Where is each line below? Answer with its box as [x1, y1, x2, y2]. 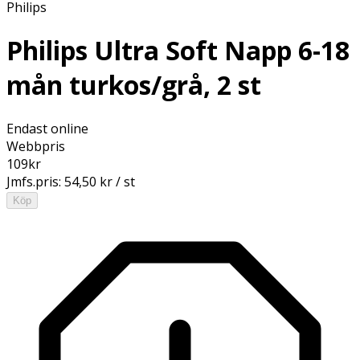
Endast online [6, 119, 88, 137]
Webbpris [6, 137, 65, 155]
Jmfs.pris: [6, 172, 64, 190]
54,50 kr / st [64, 172, 135, 190]
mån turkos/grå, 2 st [6, 67, 261, 103]
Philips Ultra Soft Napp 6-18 [6, 33, 350, 68]
